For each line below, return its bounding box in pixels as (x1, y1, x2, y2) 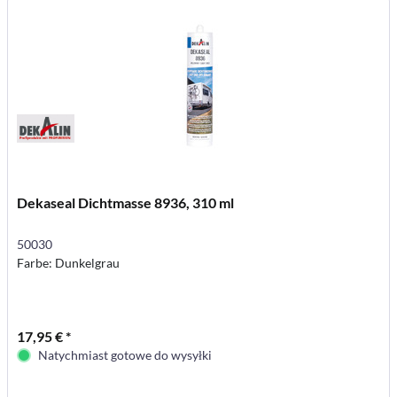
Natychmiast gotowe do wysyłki (38, 346, 213, 362)
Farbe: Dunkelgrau (17, 254, 121, 270)
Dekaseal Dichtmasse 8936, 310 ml (17, 193, 235, 211)
